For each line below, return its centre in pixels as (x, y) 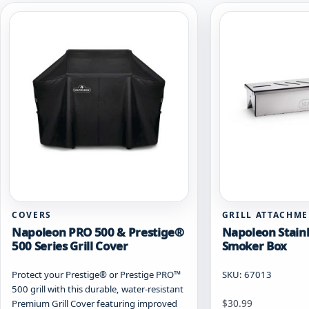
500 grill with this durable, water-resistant (98, 289)
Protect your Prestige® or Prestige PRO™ (96, 274)
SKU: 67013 (247, 274)
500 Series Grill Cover (70, 246)
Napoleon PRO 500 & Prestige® (98, 232)
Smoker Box (255, 246)
